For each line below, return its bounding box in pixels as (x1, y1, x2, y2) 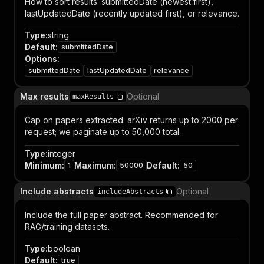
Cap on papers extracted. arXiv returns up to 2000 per (25, 115, 238, 125)
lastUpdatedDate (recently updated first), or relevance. (25, 8, 239, 18)
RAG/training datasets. (25, 222, 110, 232)
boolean (48, 243, 80, 253)
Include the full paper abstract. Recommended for (25, 210, 218, 220)
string (48, 30, 69, 40)
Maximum (74, 160, 114, 170)
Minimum (25, 160, 62, 170)
